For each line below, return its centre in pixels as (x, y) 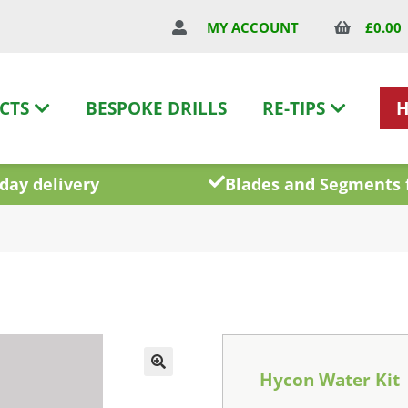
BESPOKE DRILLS (156, 108)
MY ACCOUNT (253, 27)
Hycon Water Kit (330, 380)
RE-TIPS (294, 108)
